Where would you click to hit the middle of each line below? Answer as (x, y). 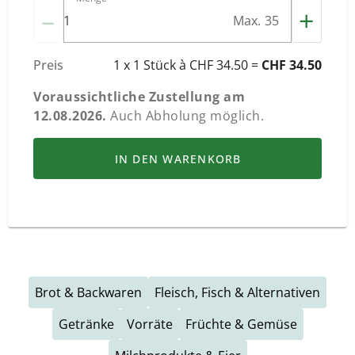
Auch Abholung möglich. (185, 116)
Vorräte (149, 324)
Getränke (86, 324)
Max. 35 (256, 21)
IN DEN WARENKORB (178, 158)
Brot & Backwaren (88, 292)
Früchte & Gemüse (241, 324)
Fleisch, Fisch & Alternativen (237, 292)
